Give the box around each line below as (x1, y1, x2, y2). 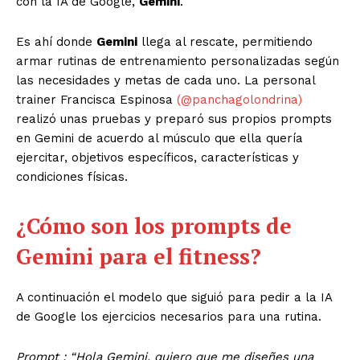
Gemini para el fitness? (16, 241, 261, 271)
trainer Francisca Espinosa (16, 92, 173, 107)
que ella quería (215, 130, 303, 145)
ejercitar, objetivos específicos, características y (16, 149, 299, 165)
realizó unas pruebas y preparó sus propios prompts (16, 111, 332, 126)
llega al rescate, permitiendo (137, 34, 313, 49)
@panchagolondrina (181, 92, 298, 107)
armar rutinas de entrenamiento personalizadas (16, 53, 301, 68)
